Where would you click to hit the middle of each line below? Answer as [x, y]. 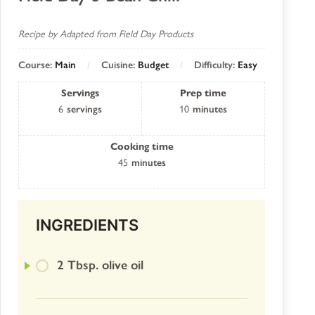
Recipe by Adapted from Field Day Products [106, 34]
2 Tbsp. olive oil [100, 265]
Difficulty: [216, 65]
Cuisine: [120, 65]
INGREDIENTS [87, 225]
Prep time [204, 93]
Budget [153, 65]
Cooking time [142, 146]
